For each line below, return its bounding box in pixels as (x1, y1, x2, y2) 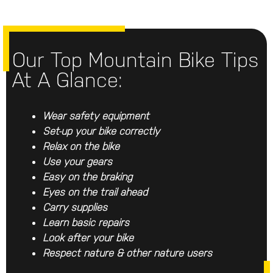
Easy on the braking (43, 170, 132, 183)
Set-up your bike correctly (43, 124, 160, 137)
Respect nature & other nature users (43, 246, 212, 259)
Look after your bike (43, 231, 133, 244)
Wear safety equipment (43, 109, 149, 122)
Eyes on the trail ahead (43, 185, 147, 198)
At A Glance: (12, 68, 122, 92)
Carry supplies (43, 200, 107, 213)
